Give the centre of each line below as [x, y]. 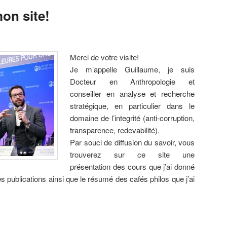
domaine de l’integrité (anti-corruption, [132, 118]
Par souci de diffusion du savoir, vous [132, 142]
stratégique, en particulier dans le [132, 105]
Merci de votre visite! [105, 57]
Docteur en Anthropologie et [132, 81]
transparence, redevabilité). [115, 130]
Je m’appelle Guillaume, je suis [132, 69]
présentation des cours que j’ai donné [132, 166]
